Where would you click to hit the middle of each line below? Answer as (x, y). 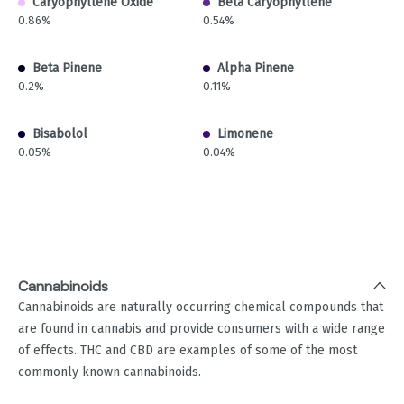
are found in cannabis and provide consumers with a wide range (202, 329)
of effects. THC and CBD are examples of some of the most (188, 351)
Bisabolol (60, 134)
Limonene (245, 134)
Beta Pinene (67, 69)
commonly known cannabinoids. (110, 372)
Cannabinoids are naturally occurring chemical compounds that (201, 308)
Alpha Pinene (256, 69)
